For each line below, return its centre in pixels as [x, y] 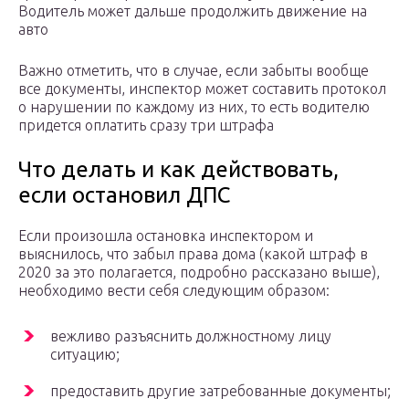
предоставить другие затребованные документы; [220, 391]
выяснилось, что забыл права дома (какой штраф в [193, 254]
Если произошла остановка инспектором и [166, 236]
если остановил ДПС [124, 195]
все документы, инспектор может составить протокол [202, 89]
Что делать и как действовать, [178, 170]
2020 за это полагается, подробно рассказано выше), [199, 273]
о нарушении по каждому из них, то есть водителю [194, 107]
